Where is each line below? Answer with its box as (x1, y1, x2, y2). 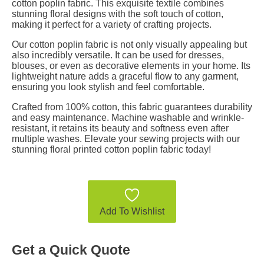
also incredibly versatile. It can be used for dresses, (12, 49, 224, 60)
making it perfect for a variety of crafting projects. (12, 19, 212, 29)
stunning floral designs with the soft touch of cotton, (12, 8, 223, 19)
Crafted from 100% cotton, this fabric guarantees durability (12, 101, 252, 112)
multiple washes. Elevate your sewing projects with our (12, 133, 240, 144)
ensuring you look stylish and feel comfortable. (12, 81, 204, 92)
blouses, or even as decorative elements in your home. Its (12, 60, 250, 71)
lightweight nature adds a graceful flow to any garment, (12, 71, 239, 81)
